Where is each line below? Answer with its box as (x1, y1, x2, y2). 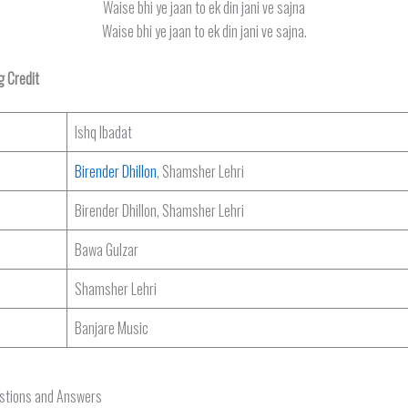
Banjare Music (75, 316, 148, 339)
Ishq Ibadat (75, 120, 132, 143)
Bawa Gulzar (75, 238, 138, 260)
